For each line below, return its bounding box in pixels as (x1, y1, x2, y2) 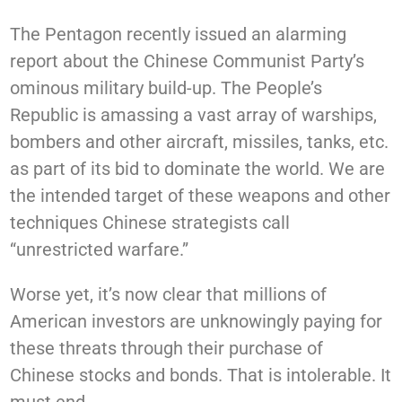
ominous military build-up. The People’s (10, 77, 323, 100)
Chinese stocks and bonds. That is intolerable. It (10, 364, 392, 387)
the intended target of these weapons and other (10, 185, 391, 207)
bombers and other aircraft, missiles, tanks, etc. (10, 131, 389, 153)
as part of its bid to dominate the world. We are (10, 158, 386, 180)
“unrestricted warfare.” (10, 239, 189, 261)
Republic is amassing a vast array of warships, (10, 104, 378, 127)
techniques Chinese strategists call (10, 212, 291, 234)
